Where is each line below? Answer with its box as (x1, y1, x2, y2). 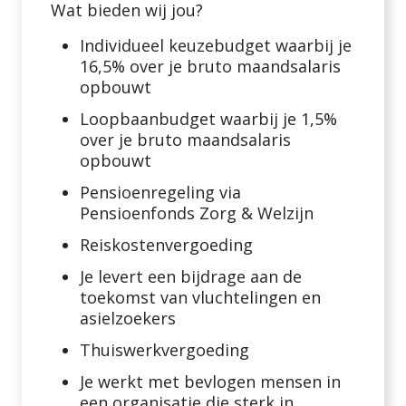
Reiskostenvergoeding (80, 234, 253, 256)
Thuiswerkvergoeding (80, 339, 249, 361)
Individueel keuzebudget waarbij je (80, 34, 352, 56)
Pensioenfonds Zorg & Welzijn (80, 202, 314, 224)
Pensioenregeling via (80, 181, 241, 203)
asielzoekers (80, 307, 176, 329)
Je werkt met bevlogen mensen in (80, 371, 341, 392)
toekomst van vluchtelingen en (80, 286, 321, 308)
